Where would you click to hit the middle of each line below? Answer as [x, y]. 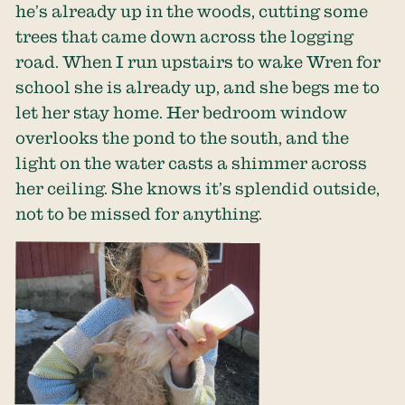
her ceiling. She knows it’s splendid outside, [198, 188]
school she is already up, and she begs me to [198, 86]
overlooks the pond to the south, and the [183, 137]
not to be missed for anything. [139, 213]
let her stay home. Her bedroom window [182, 112]
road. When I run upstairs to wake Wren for [198, 61]
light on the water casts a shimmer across [192, 162]
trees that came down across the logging [185, 36]
